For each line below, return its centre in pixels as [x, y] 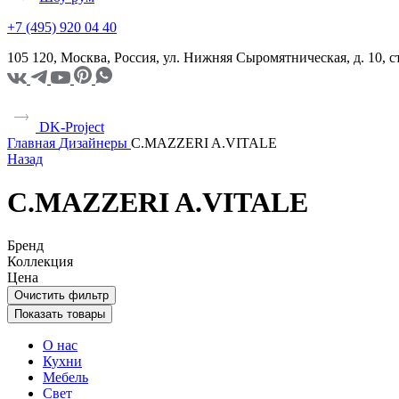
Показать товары [60, 314]
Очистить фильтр [61, 296]
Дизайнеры [93, 142]
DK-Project [70, 126]
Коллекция [40, 262]
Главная [31, 142]
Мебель [65, 378]
